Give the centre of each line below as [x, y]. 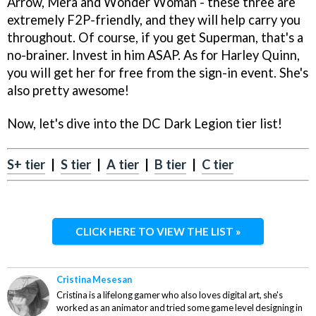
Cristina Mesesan [94, 280]
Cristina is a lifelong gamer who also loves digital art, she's [170, 295]
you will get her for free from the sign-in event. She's [158, 73]
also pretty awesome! [68, 91]
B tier [170, 165]
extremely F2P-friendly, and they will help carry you [154, 20]
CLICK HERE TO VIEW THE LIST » [158, 232]
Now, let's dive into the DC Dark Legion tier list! [145, 124]
